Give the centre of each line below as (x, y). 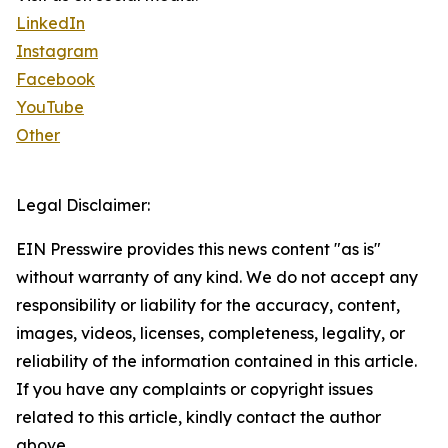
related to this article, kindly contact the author (198, 417)
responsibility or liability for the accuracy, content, (208, 305)
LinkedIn (50, 23)
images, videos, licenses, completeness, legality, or (210, 333)
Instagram (57, 51)
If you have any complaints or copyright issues (194, 389)
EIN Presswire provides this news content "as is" (198, 249)
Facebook (55, 79)
